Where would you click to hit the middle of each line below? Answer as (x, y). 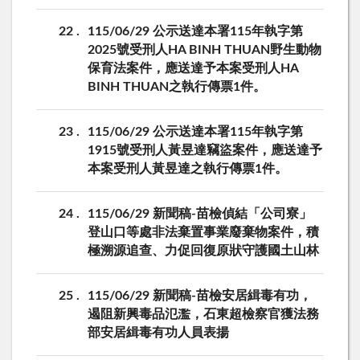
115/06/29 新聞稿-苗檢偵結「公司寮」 (200, 214)
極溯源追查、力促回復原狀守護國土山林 (203, 251)
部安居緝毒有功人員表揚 (158, 333)
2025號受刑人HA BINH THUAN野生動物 (205, 50)
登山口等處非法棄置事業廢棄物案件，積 (203, 233)
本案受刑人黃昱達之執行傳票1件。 (188, 169)
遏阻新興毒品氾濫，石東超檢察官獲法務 (203, 315)
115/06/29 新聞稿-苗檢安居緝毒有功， (200, 296)
